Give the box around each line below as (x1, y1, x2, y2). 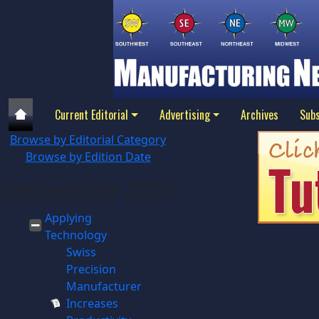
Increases (66, 296, 118, 311)
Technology (44, 227, 107, 243)
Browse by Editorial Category (10, 132, 166, 147)
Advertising (159, 106, 210, 123)
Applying (44, 210, 92, 226)
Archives (241, 106, 279, 123)
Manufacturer (66, 278, 142, 294)
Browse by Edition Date (25, 149, 151, 164)
